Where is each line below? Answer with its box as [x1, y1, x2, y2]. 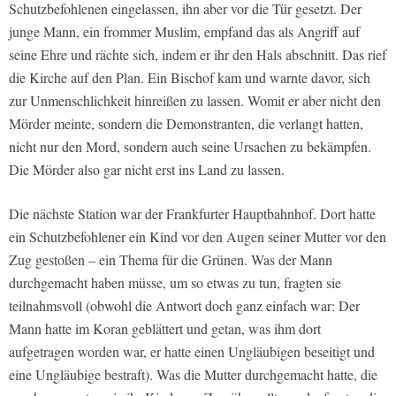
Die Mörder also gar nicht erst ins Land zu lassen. [9, 160, 285, 179]
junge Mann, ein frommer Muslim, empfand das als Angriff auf [9, 22, 360, 42]
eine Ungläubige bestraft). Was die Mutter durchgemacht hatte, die [9, 365, 377, 385]
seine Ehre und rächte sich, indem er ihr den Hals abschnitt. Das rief [9, 45, 386, 65]
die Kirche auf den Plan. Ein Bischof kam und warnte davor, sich [9, 68, 370, 88]
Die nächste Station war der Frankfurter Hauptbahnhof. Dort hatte [9, 204, 376, 224]
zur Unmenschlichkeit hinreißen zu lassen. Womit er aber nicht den [9, 91, 381, 110]
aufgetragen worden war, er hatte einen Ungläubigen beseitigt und [9, 342, 375, 362]
